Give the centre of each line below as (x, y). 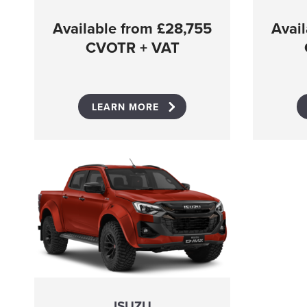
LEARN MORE (126, 108)
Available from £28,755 (133, 29)
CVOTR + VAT (132, 48)
